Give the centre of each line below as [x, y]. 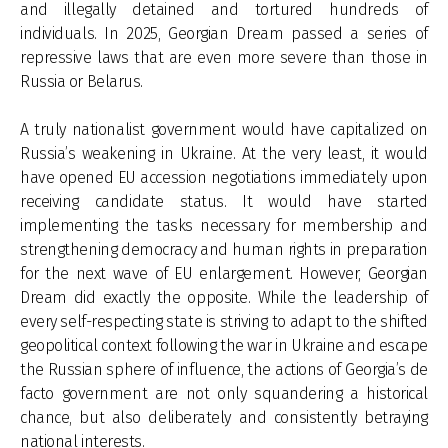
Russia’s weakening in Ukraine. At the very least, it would [224, 153]
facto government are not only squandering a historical [224, 393]
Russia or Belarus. [81, 81]
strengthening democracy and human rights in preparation [224, 249]
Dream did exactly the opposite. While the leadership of [224, 297]
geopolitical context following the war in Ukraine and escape [224, 345]
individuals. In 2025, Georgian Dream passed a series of [224, 33]
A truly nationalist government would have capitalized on [224, 129]
